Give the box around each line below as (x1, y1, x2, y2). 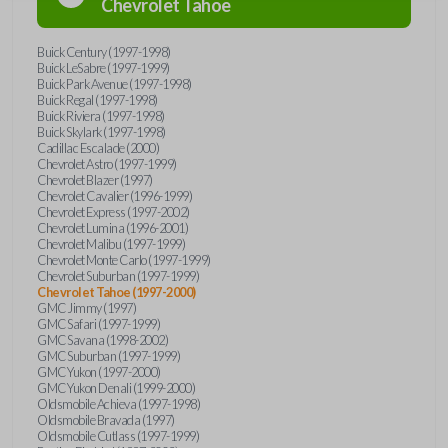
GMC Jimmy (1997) (37, 299, 136, 316)
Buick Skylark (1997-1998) (37, 123, 166, 140)
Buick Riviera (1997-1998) (37, 107, 165, 124)
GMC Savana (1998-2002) (37, 331, 168, 348)
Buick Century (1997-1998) (37, 43, 171, 60)
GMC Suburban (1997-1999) (37, 347, 180, 364)
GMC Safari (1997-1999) (37, 315, 160, 332)
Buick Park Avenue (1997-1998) (37, 75, 192, 92)
